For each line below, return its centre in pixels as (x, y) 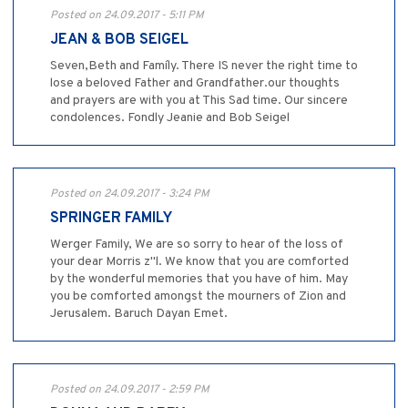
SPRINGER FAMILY (111, 219)
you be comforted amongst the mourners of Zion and (198, 297)
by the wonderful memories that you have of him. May (199, 280)
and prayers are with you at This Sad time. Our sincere (199, 101)
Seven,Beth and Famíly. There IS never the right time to (204, 66)
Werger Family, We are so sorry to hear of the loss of (197, 245)
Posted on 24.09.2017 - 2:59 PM (130, 390)
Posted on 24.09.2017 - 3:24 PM (130, 194)
